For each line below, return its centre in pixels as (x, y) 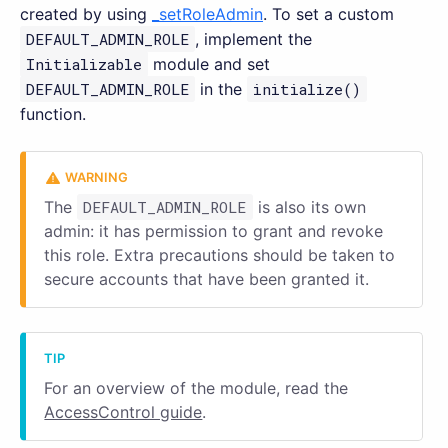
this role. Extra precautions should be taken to (220, 254)
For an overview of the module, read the (196, 387)
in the (221, 88)
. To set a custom (328, 13)
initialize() (307, 88)
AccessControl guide (123, 411)
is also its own (309, 206)
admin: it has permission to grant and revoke (214, 230)
